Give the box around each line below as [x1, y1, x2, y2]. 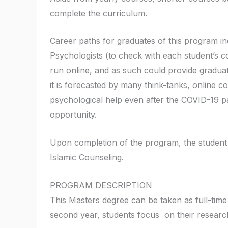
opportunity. [50, 109, 97, 120]
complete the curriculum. [50, 8, 147, 18]
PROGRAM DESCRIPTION [50, 180, 152, 190]
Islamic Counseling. [50, 152, 124, 162]
